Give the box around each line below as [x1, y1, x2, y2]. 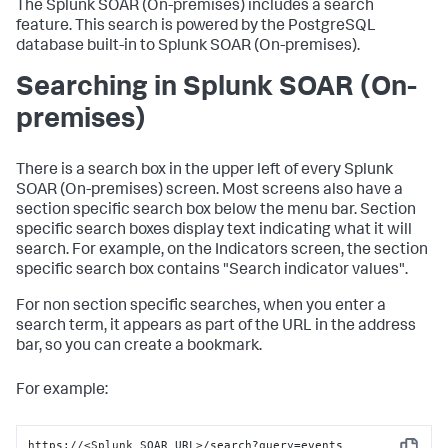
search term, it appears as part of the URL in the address [16, 319, 416, 335]
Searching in [16, 75, 183, 103]
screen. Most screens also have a [163, 183, 403, 199]
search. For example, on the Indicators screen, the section [16, 243, 428, 259]
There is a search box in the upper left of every [16, 163, 344, 179]
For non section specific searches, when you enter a [16, 299, 386, 315]
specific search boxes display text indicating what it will [16, 223, 412, 239]
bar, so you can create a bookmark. [16, 339, 262, 355]
